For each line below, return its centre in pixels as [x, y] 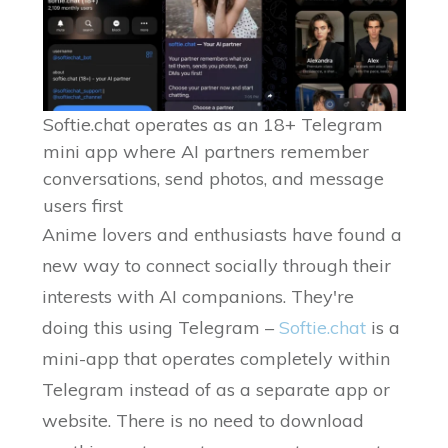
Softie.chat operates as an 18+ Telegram [212, 125]
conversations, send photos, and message [213, 179]
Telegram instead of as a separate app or [216, 390]
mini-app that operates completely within [216, 359]
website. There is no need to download [203, 421]
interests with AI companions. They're [198, 297]
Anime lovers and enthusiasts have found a [222, 235]
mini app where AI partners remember [205, 152]
